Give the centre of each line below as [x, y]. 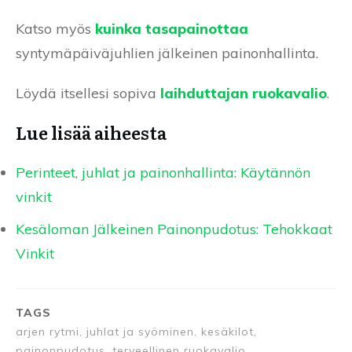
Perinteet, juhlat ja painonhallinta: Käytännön [163, 173]
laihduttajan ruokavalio [244, 93]
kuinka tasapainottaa [172, 29]
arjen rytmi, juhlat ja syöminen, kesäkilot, [136, 332]
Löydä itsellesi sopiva [88, 93]
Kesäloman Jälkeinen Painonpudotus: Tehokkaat [174, 229]
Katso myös [55, 29]
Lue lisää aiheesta [91, 133]
